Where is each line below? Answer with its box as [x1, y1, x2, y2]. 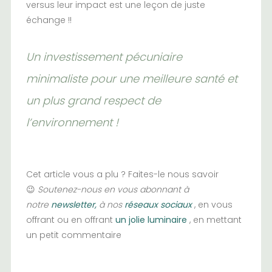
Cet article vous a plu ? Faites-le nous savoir [25, 168, 219, 180]
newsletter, [50, 198, 97, 211]
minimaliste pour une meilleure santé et [25, 70, 237, 86]
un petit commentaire [25, 228, 121, 241]
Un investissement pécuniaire [25, 49, 182, 64]
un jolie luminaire [115, 213, 189, 226]
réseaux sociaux [124, 198, 192, 211]
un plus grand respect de [25, 92, 161, 108]
